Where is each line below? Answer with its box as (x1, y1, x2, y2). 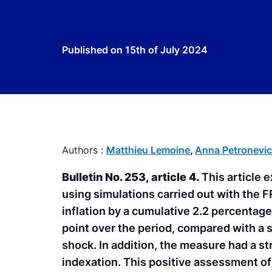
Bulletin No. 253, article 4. (62, 171, 202, 184)
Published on (62, 44, 125, 56)
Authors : (62, 144, 106, 156)
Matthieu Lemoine (106, 144, 190, 156)
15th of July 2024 (125, 44, 208, 56)
